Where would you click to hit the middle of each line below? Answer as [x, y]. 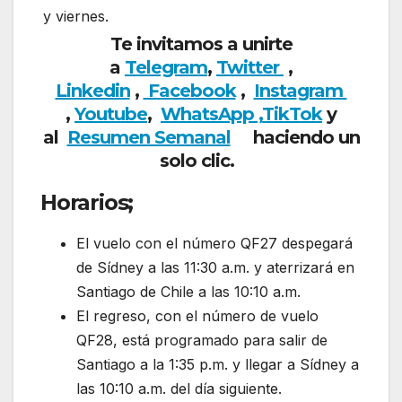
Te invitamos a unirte [201, 44]
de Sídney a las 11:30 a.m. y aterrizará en [215, 268]
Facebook [189, 90]
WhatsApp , [211, 114]
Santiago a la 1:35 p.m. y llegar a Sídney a [218, 365]
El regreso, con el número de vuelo [197, 316]
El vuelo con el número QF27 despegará [214, 244]
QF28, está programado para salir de [202, 341]
